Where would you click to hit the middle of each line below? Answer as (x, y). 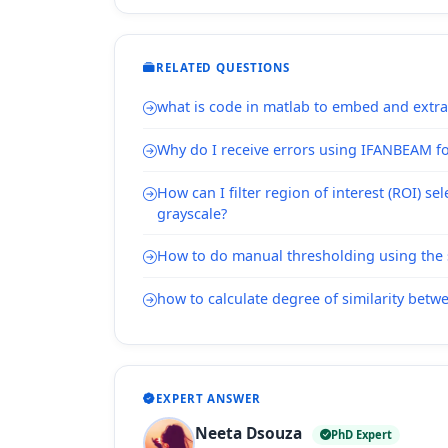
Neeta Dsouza (250, 432)
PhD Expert (361, 434)
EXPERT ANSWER (208, 398)
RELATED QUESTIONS (222, 67)
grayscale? (192, 213)
